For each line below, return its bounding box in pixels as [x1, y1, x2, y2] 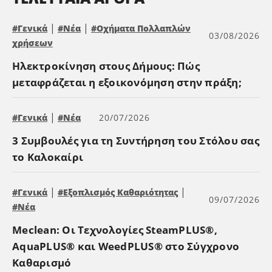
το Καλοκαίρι [12, 149, 83, 164]
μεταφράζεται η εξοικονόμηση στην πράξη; [12, 75, 242, 89]
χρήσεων [12, 36, 53, 49]
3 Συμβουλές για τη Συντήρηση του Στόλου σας [12, 133, 259, 148]
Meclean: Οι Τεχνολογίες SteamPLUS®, [12, 222, 217, 237]
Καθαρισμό [12, 255, 72, 270]
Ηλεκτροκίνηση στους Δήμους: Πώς [12, 58, 200, 73]
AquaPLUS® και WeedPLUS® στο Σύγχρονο [12, 239, 239, 253]
